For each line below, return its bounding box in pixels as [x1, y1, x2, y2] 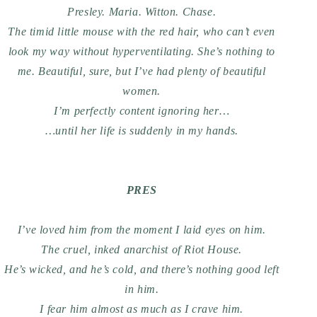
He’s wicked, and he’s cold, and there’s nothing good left [4, 263, 279, 275]
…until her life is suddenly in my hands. [45, 125, 238, 137]
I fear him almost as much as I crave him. [40, 303, 244, 315]
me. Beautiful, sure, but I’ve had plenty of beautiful [17, 65, 266, 77]
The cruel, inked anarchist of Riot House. [41, 243, 243, 255]
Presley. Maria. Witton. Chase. [67, 6, 217, 18]
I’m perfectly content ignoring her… [54, 105, 230, 117]
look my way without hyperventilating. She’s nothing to [8, 45, 275, 57]
